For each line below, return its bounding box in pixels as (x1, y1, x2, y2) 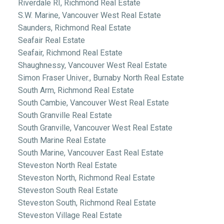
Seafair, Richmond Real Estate (17, 47, 122, 57)
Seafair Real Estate (17, 35, 85, 45)
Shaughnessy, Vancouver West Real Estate (17, 60, 167, 70)
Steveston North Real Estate (17, 160, 117, 170)
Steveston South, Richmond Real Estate (17, 197, 156, 207)
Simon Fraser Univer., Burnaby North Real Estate (17, 72, 184, 82)
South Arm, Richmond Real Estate (17, 85, 134, 95)
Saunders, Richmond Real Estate (17, 22, 131, 32)
